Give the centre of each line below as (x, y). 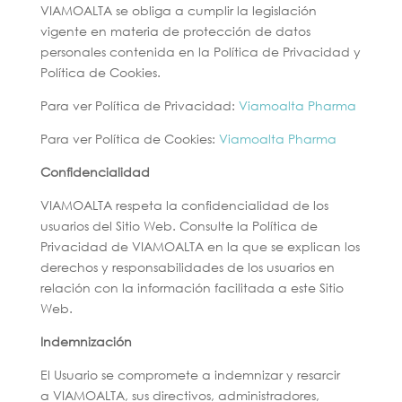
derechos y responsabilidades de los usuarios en (187, 267)
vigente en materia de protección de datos (175, 31)
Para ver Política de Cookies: (129, 139)
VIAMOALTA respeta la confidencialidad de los (184, 205)
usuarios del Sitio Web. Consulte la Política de (179, 226)
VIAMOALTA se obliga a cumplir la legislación (178, 10)
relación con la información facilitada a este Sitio (192, 288)
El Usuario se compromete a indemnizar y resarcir (190, 375)
